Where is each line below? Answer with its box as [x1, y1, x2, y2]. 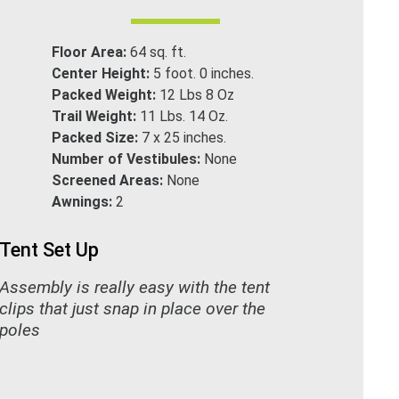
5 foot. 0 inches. [153, 64, 255, 82]
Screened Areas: [52, 171, 167, 189]
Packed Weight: [52, 85, 160, 103]
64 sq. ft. [130, 43, 187, 61]
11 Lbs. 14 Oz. [140, 107, 229, 125]
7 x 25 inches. [142, 128, 227, 146]
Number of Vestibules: [52, 150, 205, 167]
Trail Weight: [52, 107, 141, 125]
